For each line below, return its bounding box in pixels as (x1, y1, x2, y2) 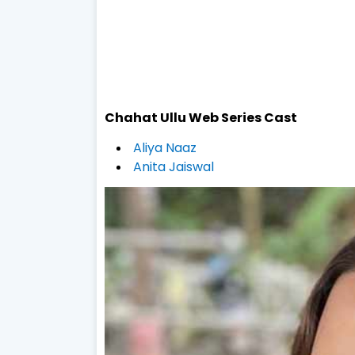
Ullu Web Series (160, 109, 261, 128)
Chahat (105, 109, 160, 128)
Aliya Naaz (133, 139, 197, 158)
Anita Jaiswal (133, 158, 214, 177)
